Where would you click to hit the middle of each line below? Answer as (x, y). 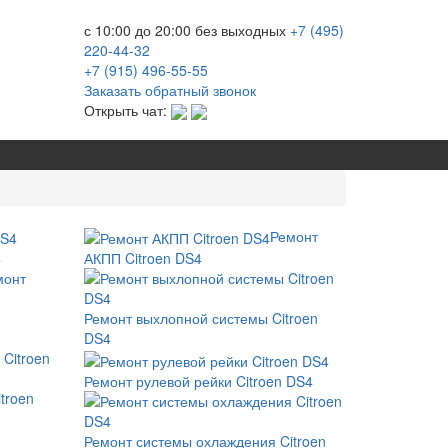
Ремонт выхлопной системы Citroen (200, 318)
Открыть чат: (127, 110)
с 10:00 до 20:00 (137, 30)
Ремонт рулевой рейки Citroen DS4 (198, 380)
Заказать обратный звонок (169, 90)
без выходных (240, 30)
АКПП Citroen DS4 (142, 258)
